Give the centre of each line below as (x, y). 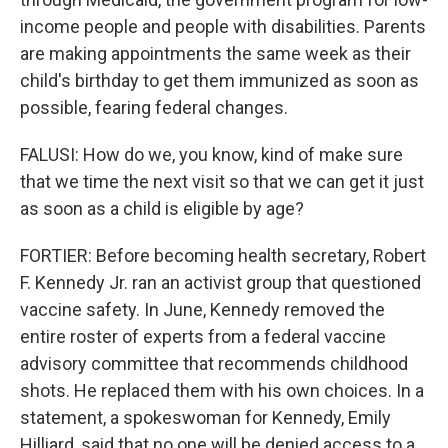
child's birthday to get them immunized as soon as (219, 80)
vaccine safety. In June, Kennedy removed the (202, 309)
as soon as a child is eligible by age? (162, 208)
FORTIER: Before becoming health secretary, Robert (223, 255)
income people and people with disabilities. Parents (223, 26)
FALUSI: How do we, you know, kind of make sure (211, 154)
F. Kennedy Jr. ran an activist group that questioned (220, 282)
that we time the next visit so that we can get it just (222, 181)
